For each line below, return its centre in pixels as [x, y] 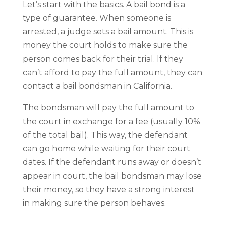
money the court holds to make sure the [105, 45]
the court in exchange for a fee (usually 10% [111, 121]
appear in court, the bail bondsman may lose [112, 176]
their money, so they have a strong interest [108, 189]
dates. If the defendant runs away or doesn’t [112, 162]
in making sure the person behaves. [94, 203]
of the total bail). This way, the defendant [105, 135]
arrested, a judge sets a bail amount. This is [108, 31]
